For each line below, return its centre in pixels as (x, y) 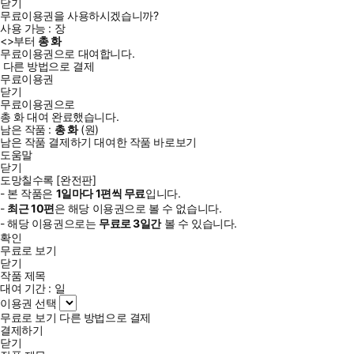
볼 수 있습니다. (199, 223)
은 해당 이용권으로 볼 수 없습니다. (138, 208)
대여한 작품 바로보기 (145, 141)
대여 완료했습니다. (72, 116)
